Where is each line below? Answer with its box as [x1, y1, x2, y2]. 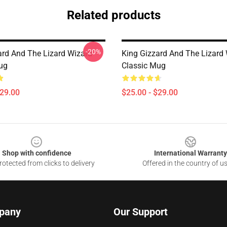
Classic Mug [122, 61, 166, 70]
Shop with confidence [2, 149, 71, 157]
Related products [66, 8, 161, 22]
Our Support [113, 206, 168, 218]
